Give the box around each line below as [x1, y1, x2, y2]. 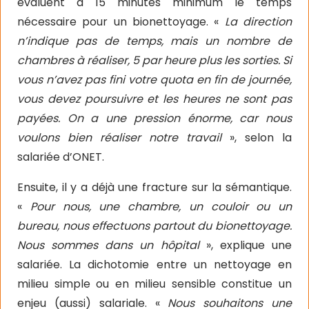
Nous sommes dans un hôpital [17, 237, 206, 253]
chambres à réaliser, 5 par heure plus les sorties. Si [17, 52, 292, 68]
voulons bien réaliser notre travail [17, 130, 221, 146]
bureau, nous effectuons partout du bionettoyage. [17, 218, 292, 234]
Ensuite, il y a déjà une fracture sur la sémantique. [17, 179, 292, 195]
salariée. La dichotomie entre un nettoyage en [17, 257, 292, 272]
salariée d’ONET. [17, 149, 104, 165]
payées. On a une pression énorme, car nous [17, 110, 292, 126]
